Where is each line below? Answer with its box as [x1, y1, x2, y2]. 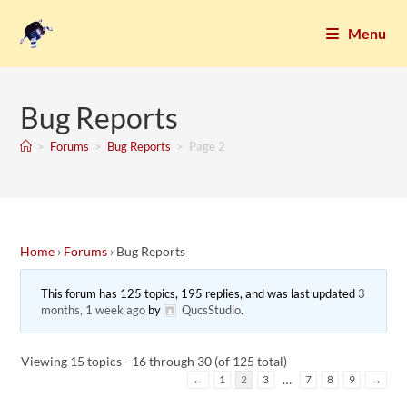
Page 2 [189, 139, 226, 154]
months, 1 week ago [41, 302, 146, 317]
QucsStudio [182, 302, 242, 317]
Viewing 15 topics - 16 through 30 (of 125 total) [21, 352, 288, 369]
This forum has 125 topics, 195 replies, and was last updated [41, 285, 359, 301]
